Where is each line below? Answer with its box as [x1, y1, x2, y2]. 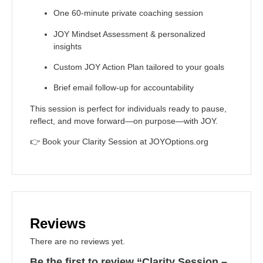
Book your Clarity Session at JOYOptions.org [42, 137, 208, 147]
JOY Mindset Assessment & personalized [53, 29, 205, 39]
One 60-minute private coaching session [53, 8, 203, 18]
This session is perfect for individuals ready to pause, [30, 103, 227, 113]
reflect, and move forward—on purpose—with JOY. [30, 116, 218, 126]
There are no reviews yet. [30, 236, 125, 246]
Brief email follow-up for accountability [53, 83, 194, 93]
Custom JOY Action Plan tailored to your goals [53, 62, 224, 72]
